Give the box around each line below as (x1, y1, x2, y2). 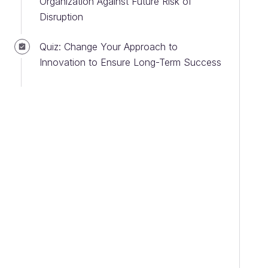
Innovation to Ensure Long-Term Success (39, 56, 221, 68)
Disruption (39, 11, 83, 23)
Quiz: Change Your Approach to (39, 41, 178, 53)
